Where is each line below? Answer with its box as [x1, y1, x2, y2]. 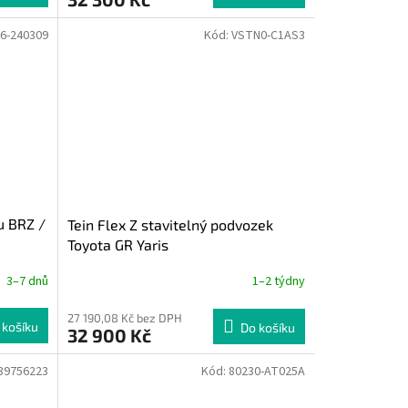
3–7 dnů [5, 271, 48, 291]
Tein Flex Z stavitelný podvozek [66, 215, 273, 233]
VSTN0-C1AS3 [230, 25, 305, 45]
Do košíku [240, 319, 295, 335]
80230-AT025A [228, 362, 305, 381]
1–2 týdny [251, 272, 305, 291]
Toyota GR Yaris [66, 235, 168, 253]
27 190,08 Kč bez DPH [66, 310, 182, 325]
